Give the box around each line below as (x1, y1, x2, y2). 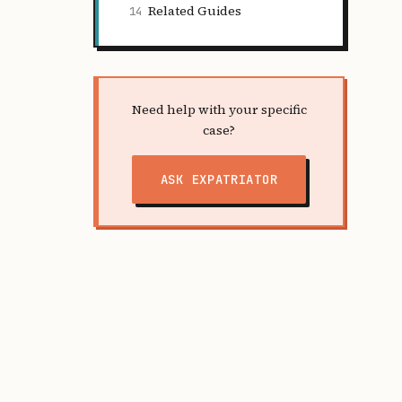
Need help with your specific (131, 100, 307, 118)
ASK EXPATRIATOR (160, 171, 278, 188)
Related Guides (148, 2, 241, 20)
